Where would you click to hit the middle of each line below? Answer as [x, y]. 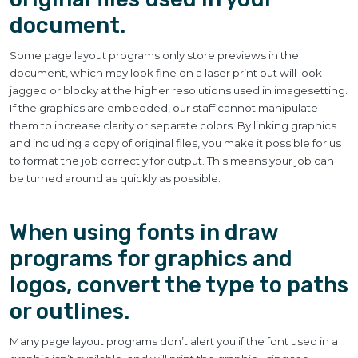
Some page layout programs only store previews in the [154, 55]
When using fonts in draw [144, 232]
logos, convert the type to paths [179, 285]
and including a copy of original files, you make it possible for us [175, 143]
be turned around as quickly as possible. [115, 178]
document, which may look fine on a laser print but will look [166, 73]
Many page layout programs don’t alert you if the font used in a [174, 341]
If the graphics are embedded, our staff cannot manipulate [164, 108]
